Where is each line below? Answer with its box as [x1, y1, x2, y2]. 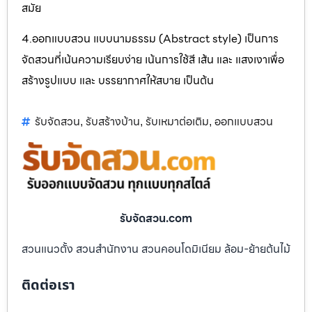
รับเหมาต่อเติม [146, 112, 209, 130]
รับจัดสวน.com [120, 209, 192, 227]
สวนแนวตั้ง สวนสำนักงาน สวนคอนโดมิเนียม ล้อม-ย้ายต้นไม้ [22, 240, 290, 258]
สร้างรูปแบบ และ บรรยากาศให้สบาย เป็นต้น [22, 72, 214, 90]
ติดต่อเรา [22, 274, 75, 296]
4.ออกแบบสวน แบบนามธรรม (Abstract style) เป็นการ [22, 30, 279, 48]
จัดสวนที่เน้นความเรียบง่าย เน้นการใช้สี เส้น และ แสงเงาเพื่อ [22, 51, 284, 69]
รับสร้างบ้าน [86, 112, 140, 130]
